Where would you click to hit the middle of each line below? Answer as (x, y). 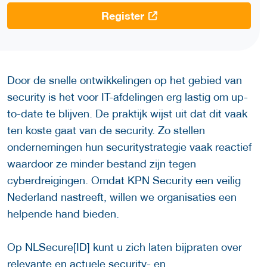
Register (122, 15)
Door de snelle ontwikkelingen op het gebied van (125, 80)
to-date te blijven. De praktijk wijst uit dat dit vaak (127, 114)
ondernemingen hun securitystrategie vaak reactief (129, 147)
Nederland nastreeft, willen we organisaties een (122, 197)
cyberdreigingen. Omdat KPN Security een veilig (124, 181)
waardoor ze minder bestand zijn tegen (102, 164)
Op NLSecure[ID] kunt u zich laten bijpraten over (125, 247)
